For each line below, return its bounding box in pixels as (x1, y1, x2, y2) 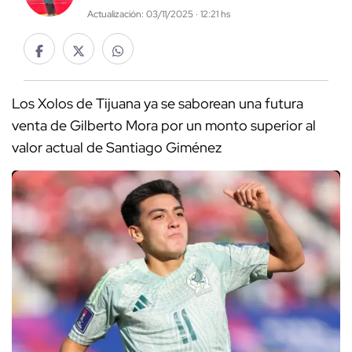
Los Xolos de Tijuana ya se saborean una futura (12, 94, 303, 113)
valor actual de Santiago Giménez (12, 138, 222, 157)
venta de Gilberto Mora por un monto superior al (12, 116, 316, 135)
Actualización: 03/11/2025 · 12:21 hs (86, 8, 230, 21)
